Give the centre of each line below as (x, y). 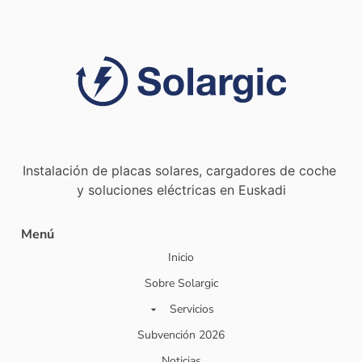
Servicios (192, 309)
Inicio (181, 257)
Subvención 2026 (181, 335)
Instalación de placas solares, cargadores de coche (181, 171)
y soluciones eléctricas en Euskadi (181, 190)
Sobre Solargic (181, 283)
